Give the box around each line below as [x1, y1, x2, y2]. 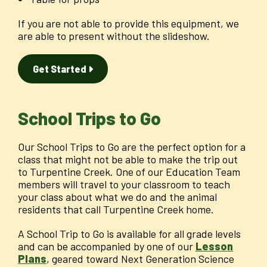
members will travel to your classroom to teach [18, 178, 230, 191]
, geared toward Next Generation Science [46, 252, 234, 266]
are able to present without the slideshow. [18, 29, 210, 43]
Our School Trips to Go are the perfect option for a [18, 140, 246, 154]
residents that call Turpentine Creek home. [18, 203, 214, 216]
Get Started [33, 63, 88, 75]
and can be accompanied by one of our [18, 240, 195, 253]
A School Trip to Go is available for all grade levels [18, 227, 241, 241]
